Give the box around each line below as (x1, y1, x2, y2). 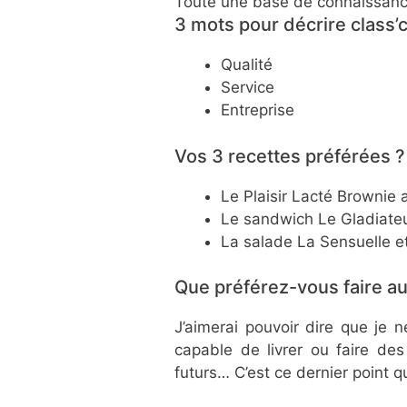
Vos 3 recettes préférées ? (174, 144, 405, 167)
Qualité (221, 55, 273, 74)
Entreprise (221, 101, 294, 120)
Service (221, 78, 274, 97)
